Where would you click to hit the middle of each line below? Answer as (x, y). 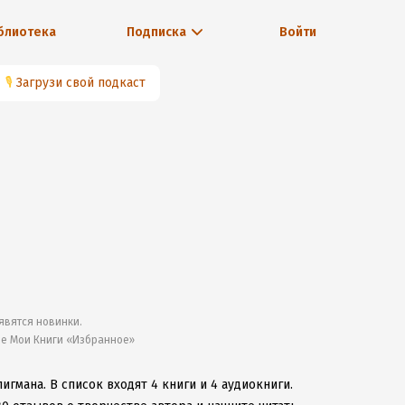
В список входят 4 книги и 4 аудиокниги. (171, 385)
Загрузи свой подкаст (81, 83)
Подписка (156, 32)
